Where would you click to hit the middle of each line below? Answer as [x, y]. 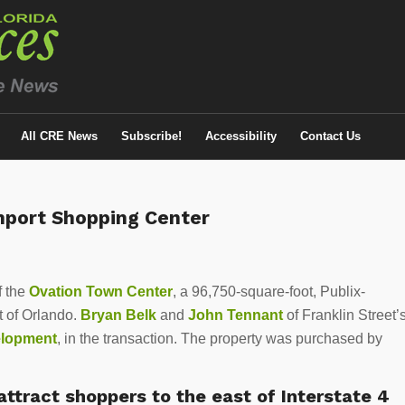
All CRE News [59, 136]
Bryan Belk [118, 315]
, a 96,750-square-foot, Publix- [269, 291]
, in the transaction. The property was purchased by [220, 338]
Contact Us [330, 136]
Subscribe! [151, 136]
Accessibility [241, 136]
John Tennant [235, 315]
